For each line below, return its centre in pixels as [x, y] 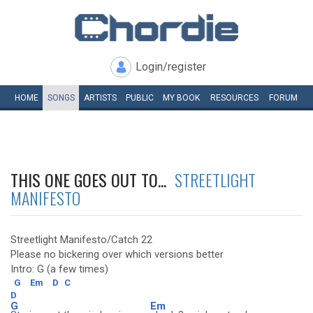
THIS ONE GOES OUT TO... [93, 180]
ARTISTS [100, 98]
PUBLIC [139, 98]
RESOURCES [234, 98]
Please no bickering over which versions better [117, 254]
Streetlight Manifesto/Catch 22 [81, 240]
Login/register [171, 67]
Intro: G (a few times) [59, 269]
